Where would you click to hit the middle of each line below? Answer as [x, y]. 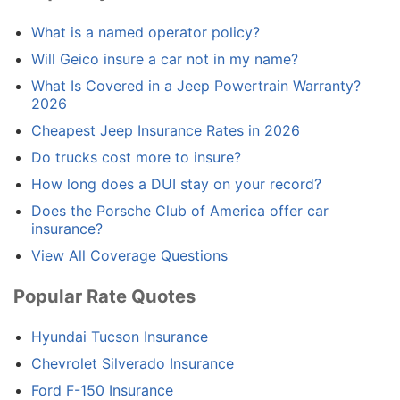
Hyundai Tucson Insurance [120, 337]
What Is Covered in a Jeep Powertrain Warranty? [196, 86]
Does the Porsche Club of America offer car [180, 211]
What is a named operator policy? [146, 33]
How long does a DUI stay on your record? [176, 184]
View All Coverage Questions [129, 256]
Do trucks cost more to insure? [136, 158]
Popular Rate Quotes [104, 296]
